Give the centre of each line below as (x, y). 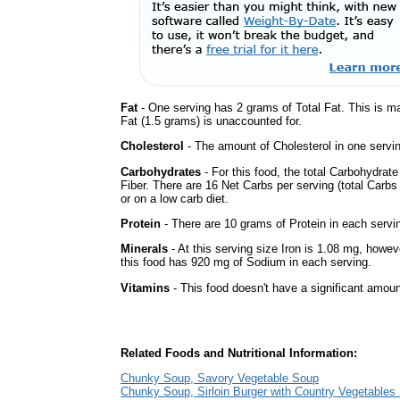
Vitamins (145, 287)
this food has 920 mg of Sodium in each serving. (246, 262)
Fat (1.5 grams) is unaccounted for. (211, 121)
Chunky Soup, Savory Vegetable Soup (220, 379)
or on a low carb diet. (175, 198)
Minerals (144, 249)
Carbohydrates (161, 171)
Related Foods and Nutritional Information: (239, 353)
